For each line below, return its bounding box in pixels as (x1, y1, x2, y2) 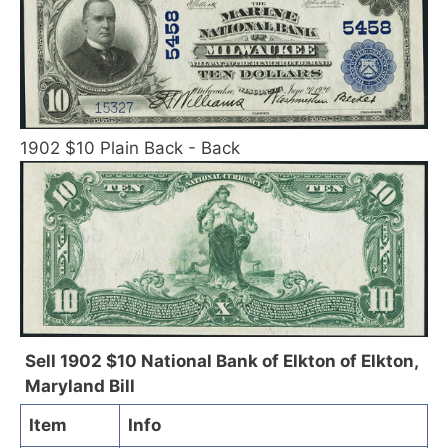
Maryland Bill (25, 375, 135, 396)
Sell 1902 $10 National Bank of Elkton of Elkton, (25, 350, 418, 371)
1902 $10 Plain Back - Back (20, 137, 240, 158)
